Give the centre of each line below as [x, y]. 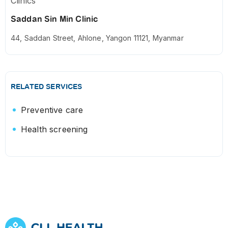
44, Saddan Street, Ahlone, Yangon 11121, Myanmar [97, 38]
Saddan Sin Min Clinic [55, 19]
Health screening [54, 130]
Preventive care [52, 110]
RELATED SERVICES [47, 87]
